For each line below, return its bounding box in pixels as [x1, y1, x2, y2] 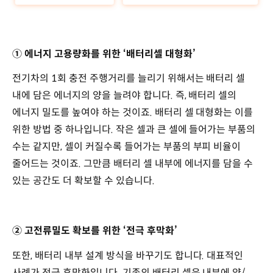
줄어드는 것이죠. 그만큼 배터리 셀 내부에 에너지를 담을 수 [12, 157, 253, 171]
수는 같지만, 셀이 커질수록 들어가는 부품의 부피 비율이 [12, 140, 241, 154]
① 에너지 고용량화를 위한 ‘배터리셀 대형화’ [12, 47, 196, 60]
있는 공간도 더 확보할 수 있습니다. [12, 174, 155, 188]
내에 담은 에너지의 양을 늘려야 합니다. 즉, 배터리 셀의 [12, 89, 237, 102]
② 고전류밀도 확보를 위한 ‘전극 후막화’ [12, 224, 177, 238]
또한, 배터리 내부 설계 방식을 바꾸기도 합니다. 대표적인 [12, 249, 244, 262]
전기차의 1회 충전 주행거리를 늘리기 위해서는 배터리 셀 [12, 72, 246, 85]
